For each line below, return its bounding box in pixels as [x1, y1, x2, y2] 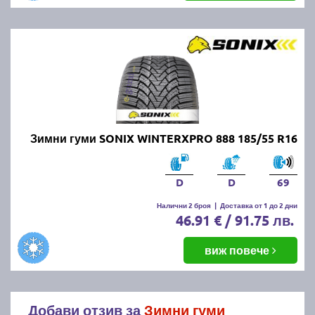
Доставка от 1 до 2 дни [220, 199, 297, 210]
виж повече [205, 242, 272, 257]
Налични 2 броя [157, 199, 211, 210]
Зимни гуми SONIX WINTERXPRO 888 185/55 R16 [30, 130, 297, 146]
